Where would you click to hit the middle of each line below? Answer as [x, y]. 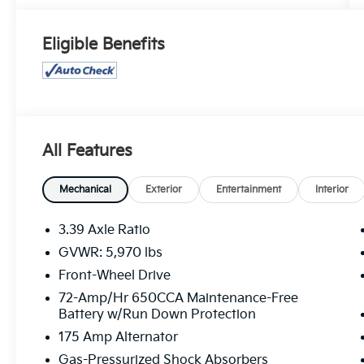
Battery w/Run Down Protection [158, 315]
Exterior [164, 190]
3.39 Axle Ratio [105, 231]
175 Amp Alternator [119, 338]
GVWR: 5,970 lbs [111, 253]
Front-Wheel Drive [115, 276]
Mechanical [86, 190]
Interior [332, 190]
